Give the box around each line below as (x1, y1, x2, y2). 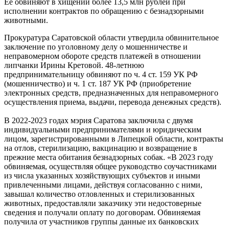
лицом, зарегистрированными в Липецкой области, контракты (4, 134, 223, 143)
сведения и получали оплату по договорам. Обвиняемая (4, 208, 200, 217)
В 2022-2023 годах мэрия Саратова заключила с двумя (4, 116, 193, 125)
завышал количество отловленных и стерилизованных (4, 189, 195, 198)
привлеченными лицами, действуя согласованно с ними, (4, 180, 202, 189)
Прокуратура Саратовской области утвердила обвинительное (4, 33, 219, 42)
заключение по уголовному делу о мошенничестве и (4, 42, 188, 51)
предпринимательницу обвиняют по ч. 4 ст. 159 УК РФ (4, 70, 198, 79)
